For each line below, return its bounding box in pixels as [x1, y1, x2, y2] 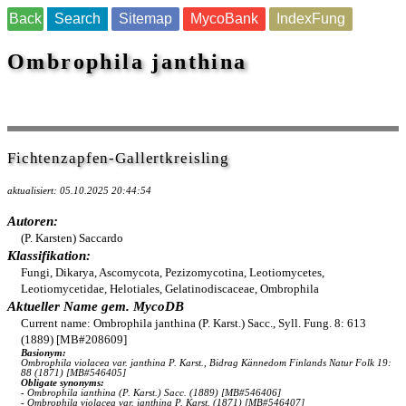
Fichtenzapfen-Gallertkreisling [7, 150, 229, 167]
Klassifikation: [7, 248, 91, 263]
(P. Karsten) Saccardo [21, 231, 123, 245]
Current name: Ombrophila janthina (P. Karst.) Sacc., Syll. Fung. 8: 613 [21, 316, 366, 330]
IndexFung [276, 11, 345, 26]
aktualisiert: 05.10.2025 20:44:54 [7, 186, 151, 196]
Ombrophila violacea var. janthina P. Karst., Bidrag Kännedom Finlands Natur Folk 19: [21, 358, 391, 368]
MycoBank [190, 11, 258, 26]
